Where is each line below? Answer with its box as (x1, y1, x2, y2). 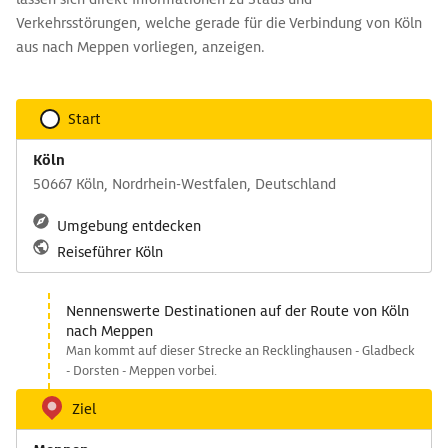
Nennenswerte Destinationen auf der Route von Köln (66, 302, 409, 320)
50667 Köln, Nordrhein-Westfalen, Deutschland (33, 175, 336, 193)
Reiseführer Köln (57, 243, 163, 261)
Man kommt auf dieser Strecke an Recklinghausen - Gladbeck (66, 342, 415, 359)
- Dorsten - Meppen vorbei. (66, 362, 217, 379)
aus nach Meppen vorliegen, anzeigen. (16, 38, 265, 56)
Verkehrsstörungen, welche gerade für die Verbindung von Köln (16, 14, 422, 32)
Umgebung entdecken (57, 217, 201, 235)
